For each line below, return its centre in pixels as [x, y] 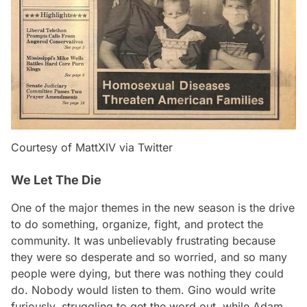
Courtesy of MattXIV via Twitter [92, 147]
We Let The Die [56, 180]
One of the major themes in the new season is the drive [153, 207]
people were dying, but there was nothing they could [147, 273]
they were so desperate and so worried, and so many [149, 257]
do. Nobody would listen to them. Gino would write [143, 290]
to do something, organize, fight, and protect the [137, 224]
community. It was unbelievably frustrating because [143, 240]
